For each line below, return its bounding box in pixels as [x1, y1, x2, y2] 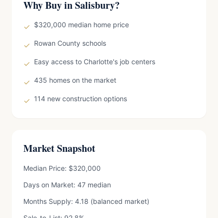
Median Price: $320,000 [23, 164, 101, 172]
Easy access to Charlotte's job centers [34, 57, 155, 66]
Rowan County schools [34, 39, 106, 47]
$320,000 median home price [34, 20, 129, 29]
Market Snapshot [23, 141, 95, 155]
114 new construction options [34, 94, 127, 103]
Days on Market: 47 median [23, 181, 111, 189]
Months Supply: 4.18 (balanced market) [23, 197, 149, 205]
